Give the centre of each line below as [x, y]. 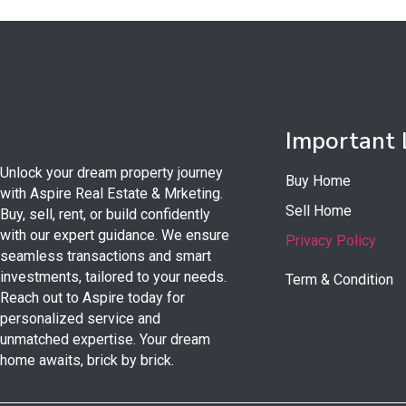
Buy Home [318, 181]
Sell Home [319, 211]
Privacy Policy [331, 241]
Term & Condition [339, 280]
